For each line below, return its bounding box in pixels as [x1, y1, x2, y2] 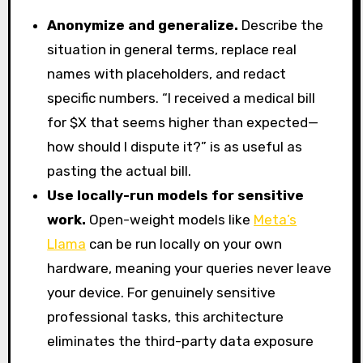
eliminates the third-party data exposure [47, 332, 314, 349]
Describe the [238, 16, 324, 33]
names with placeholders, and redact [47, 65, 287, 82]
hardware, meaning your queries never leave [47, 259, 332, 276]
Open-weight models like [86, 211, 254, 228]
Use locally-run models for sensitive [47, 186, 305, 203]
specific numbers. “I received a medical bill [47, 89, 316, 106]
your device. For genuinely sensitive [47, 284, 276, 301]
